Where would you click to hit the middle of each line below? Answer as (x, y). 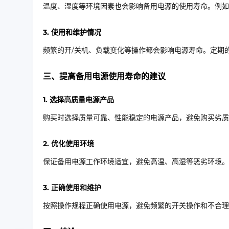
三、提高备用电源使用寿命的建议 (104, 76)
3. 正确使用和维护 (72, 188)
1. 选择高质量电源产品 (78, 100)
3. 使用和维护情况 (72, 32)
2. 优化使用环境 (68, 144)
